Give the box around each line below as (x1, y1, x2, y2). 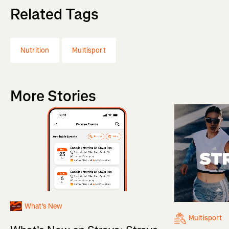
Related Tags (10, 4, 99, 25)
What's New (25, 201, 63, 211)
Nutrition (20, 45, 50, 56)
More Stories (10, 86, 96, 107)
